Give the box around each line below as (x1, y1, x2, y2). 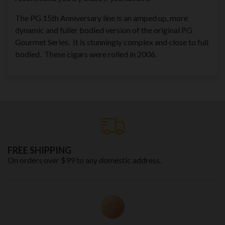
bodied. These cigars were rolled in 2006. (15, 49, 157, 59)
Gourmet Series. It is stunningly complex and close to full (15, 37, 208, 47)
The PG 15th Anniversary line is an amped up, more (15, 13, 188, 23)
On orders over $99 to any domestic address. (8, 155, 161, 165)
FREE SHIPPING (8, 145, 71, 156)
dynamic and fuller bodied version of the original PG (15, 25, 192, 35)
